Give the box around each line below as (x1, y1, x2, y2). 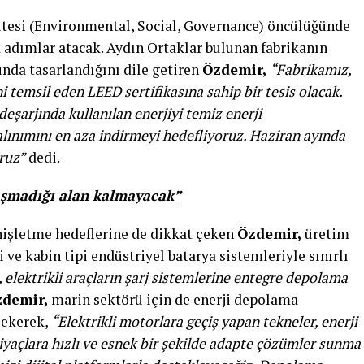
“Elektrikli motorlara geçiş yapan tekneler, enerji (51, 312, 357, 331)
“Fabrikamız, (270, 60, 351, 80)
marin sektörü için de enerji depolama (48, 290, 298, 310)
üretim (301, 224, 349, 244)
